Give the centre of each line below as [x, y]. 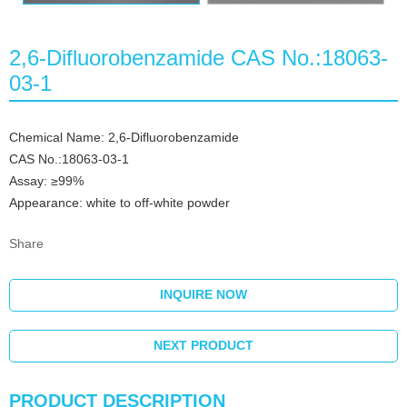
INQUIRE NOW [203, 295]
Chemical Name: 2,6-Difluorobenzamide [124, 138]
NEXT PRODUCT [203, 346]
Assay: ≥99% [48, 181]
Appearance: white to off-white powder [119, 203]
